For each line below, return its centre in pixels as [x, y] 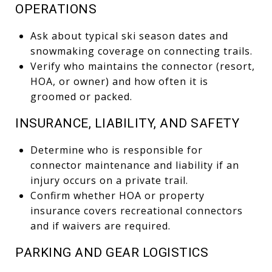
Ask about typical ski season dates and [129, 36]
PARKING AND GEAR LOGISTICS [112, 252]
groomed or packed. [81, 96]
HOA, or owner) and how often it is [119, 81]
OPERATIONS [56, 9]
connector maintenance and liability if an [134, 165]
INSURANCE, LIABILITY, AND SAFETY [127, 123]
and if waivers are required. [100, 226]
